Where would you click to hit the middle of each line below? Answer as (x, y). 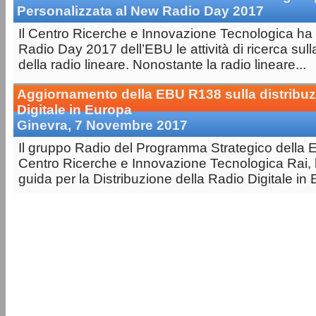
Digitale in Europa (74, 109)
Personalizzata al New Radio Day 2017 (140, 11)
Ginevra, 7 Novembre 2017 (102, 125)
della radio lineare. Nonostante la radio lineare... (162, 64)
